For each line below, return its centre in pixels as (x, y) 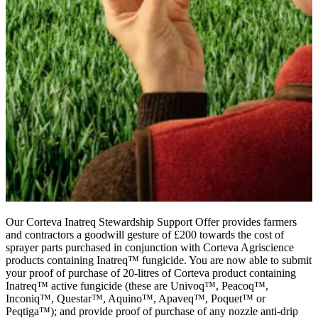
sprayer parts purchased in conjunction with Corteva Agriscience (150, 247)
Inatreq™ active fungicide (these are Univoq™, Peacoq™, (137, 285)
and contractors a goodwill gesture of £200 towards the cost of (145, 234)
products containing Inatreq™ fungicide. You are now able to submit (159, 260)
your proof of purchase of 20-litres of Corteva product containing (151, 273)
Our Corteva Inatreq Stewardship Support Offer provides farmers (151, 221)
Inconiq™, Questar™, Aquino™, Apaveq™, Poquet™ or (136, 298)
